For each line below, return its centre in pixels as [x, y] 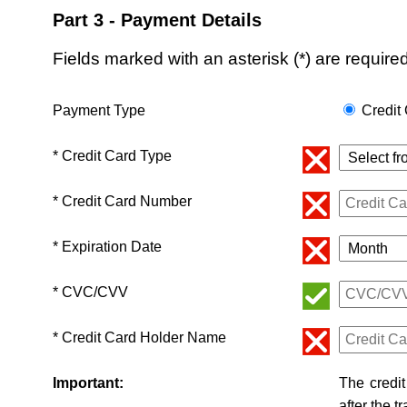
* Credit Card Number [122, 201]
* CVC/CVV [90, 292]
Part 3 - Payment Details [157, 20]
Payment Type [99, 110]
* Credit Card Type [112, 155]
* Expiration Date [107, 246]
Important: [88, 382]
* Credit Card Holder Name [139, 337]
